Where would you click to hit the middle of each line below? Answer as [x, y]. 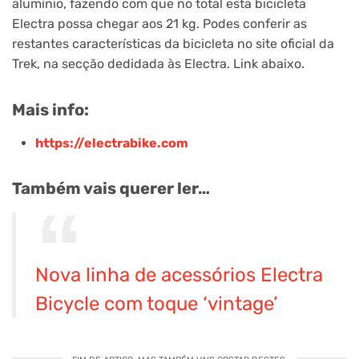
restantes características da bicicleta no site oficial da [173, 44]
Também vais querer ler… [111, 189]
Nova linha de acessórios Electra [179, 274]
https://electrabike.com [111, 143]
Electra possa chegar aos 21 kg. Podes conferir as [159, 24]
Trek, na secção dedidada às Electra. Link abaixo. [158, 64]
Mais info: [50, 109]
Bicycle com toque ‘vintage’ [156, 303]
